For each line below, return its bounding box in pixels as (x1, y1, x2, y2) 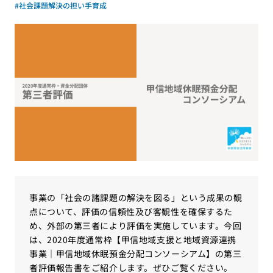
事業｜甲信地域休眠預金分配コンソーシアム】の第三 (29, 247, 242, 260)
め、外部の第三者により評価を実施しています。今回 (29, 219, 242, 232)
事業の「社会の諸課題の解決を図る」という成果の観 (29, 191, 243, 204)
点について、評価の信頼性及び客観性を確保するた (29, 205, 233, 218)
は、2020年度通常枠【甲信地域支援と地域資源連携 (29, 233, 236, 246)
